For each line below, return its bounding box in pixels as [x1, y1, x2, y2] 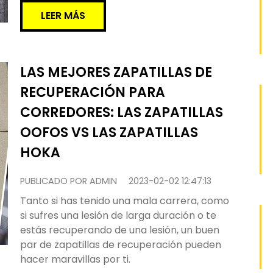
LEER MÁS [41, 9, 85, 23]
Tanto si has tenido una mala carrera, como [20, 194, 229, 208]
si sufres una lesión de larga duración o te [20, 208, 216, 222]
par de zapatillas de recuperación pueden [20, 238, 221, 252]
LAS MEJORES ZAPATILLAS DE [20, 63, 212, 82]
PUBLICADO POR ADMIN [20, 175, 117, 187]
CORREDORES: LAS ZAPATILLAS [20, 103, 223, 122]
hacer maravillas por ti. [20, 252, 130, 266]
